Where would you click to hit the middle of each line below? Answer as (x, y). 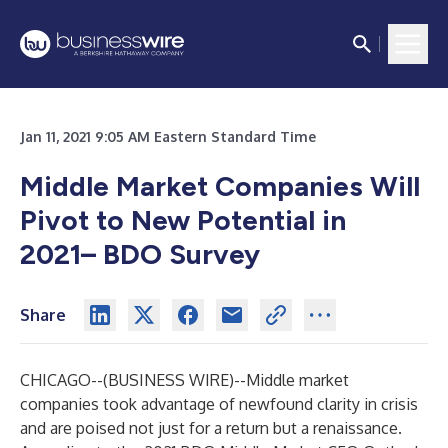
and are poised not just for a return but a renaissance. (211, 428)
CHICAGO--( (64, 380)
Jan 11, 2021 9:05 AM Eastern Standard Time (168, 136)
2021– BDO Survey (140, 254)
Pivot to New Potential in (183, 220)
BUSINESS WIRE (168, 380)
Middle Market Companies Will (220, 186)
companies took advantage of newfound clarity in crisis (219, 404)
